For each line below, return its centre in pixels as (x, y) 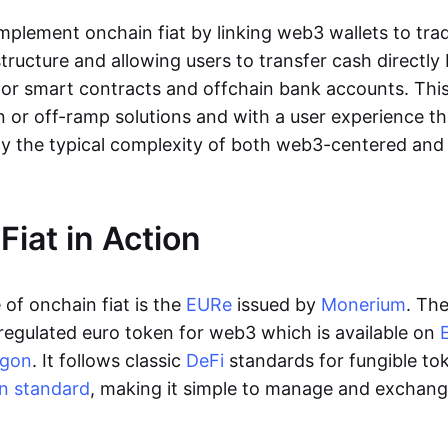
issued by (276, 304)
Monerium (363, 304)
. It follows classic (109, 360)
